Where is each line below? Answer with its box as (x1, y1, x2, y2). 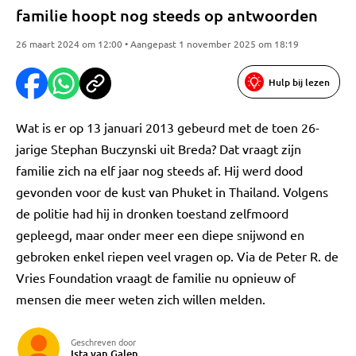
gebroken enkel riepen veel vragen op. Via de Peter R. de (16, 248, 339, 264)
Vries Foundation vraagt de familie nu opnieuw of (16, 269, 296, 285)
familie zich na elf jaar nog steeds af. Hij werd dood (16, 162, 303, 178)
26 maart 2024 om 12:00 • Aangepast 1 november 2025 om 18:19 (16, 37, 299, 50)
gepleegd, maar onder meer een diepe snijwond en (16, 226, 304, 242)
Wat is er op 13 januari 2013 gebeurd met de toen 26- (16, 119, 319, 135)
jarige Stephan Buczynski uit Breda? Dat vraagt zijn (16, 141, 301, 157)
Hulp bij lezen (269, 75, 330, 89)
